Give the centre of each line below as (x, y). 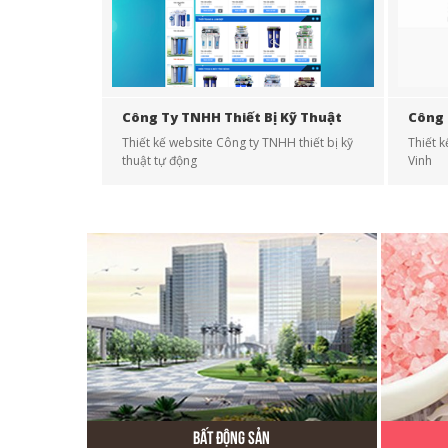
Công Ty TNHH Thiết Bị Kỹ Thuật (232, 117)
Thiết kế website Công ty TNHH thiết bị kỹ (237, 142)
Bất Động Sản (232, 437)
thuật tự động (159, 160)
